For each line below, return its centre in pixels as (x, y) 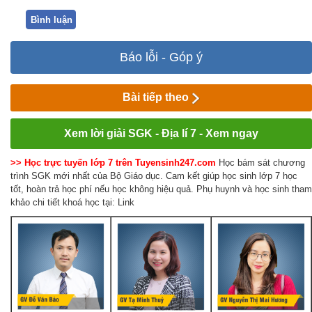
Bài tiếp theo (157, 97)
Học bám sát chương (262, 162)
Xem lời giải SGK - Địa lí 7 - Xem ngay (161, 133)
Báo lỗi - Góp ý (161, 57)
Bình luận (52, 19)
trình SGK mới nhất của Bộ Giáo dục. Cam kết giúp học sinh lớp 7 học (154, 175)
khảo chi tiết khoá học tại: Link (72, 202)
